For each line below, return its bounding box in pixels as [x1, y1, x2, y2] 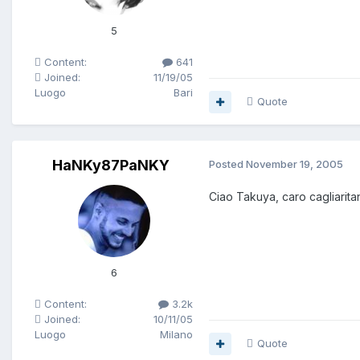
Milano [160, 328, 193, 342]
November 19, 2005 [246, 157, 343, 171]
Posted [209, 157, 246, 171]
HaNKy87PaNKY [51, 157, 170, 174]
